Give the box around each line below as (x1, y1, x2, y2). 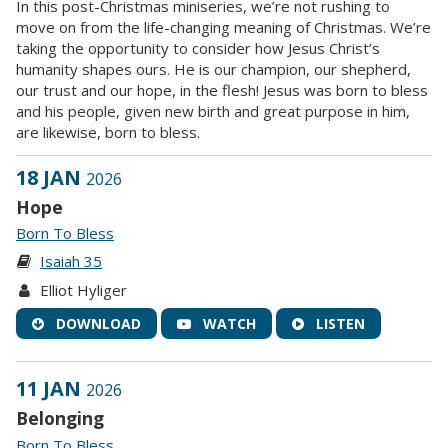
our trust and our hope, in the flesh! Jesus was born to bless (16, 80, 428, 101)
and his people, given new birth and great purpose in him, (16, 101, 410, 122)
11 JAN (16, 375, 86, 403)
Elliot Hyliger (40, 279, 127, 300)
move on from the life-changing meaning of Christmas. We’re (16, 17, 431, 38)
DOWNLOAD (52, 314, 141, 334)
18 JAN (16, 163, 86, 191)
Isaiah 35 (40, 251, 102, 272)
